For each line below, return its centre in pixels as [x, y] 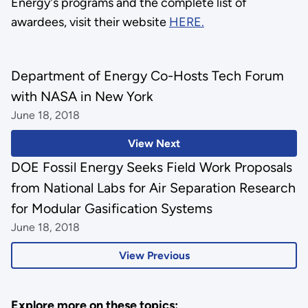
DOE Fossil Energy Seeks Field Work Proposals [151, 167]
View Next [154, 144]
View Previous [154, 255]
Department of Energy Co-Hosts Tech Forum [147, 76]
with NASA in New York [82, 97]
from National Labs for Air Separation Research [153, 188]
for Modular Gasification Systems [111, 209]
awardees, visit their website [90, 22]
